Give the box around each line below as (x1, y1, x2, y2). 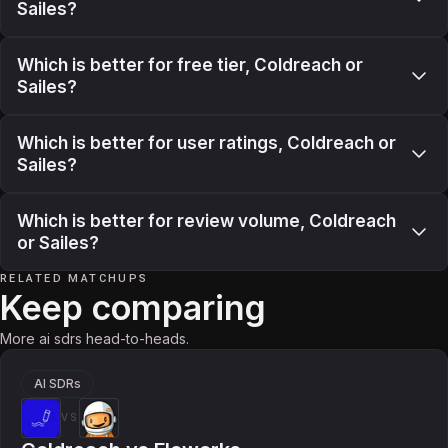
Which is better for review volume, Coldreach (17, 211, 396, 231)
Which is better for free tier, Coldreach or (17, 55, 363, 75)
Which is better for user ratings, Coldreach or (17, 133, 396, 153)
